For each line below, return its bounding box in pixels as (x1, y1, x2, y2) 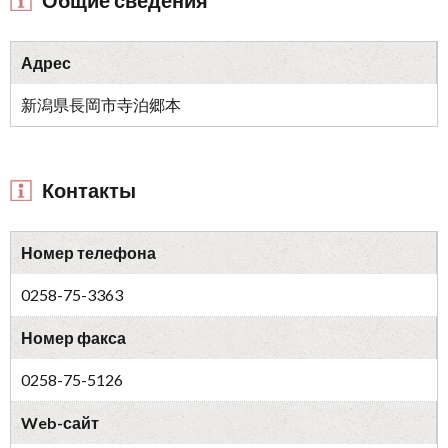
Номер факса (21, 328, 126, 348)
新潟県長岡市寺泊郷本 (21, 95, 181, 115)
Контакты (42, 178, 136, 203)
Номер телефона (21, 243, 156, 263)
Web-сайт (21, 413, 99, 433)
